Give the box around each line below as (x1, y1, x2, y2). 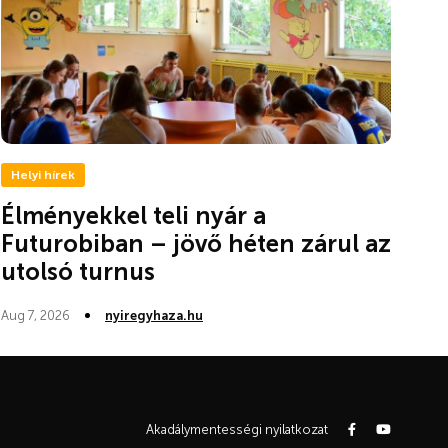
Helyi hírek (11, 167, 75, 182)
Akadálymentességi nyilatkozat (146, 422, 328, 438)
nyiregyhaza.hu (105, 307, 203, 323)
